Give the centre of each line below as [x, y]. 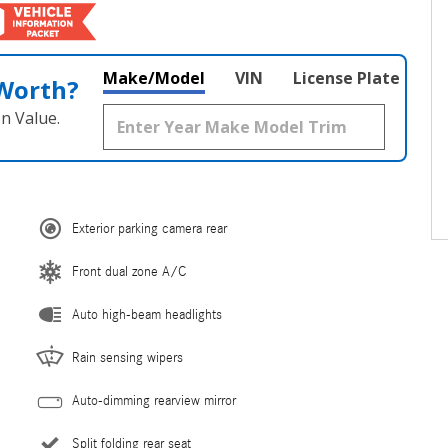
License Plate [346, 78]
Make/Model [154, 78]
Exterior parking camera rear [149, 229]
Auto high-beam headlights [147, 315]
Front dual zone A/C [129, 272]
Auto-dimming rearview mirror [154, 401]
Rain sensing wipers [127, 358]
